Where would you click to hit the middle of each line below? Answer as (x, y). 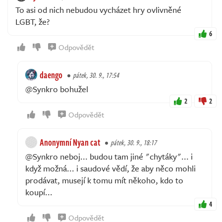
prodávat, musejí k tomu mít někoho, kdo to (104, 180)
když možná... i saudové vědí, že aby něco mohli (111, 168)
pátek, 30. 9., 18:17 (134, 142)
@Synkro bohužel (57, 89)
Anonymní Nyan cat (70, 142)
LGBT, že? (32, 21)
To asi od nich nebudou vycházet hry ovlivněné (98, 9)
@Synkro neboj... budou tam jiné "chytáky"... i (109, 156)
